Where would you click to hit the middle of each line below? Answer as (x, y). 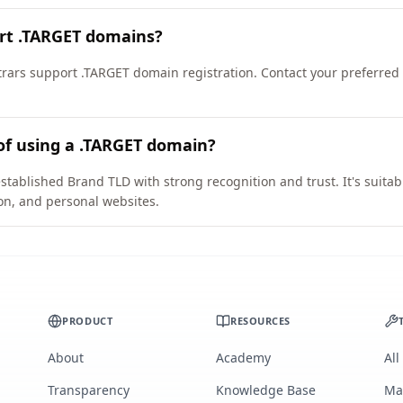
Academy (243, 358)
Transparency (89, 390)
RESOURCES (260, 321)
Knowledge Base (265, 390)
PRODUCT (88, 321)
